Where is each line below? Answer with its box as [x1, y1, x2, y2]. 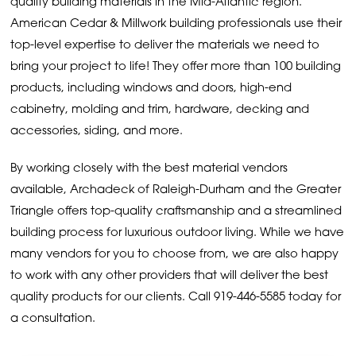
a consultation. [10, 313, 96, 326]
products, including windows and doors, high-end [10, 83, 292, 95]
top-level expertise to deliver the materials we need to [10, 40, 320, 52]
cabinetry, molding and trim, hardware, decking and [10, 104, 310, 117]
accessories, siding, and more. [10, 126, 184, 138]
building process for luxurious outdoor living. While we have [10, 227, 345, 240]
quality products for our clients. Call [10, 292, 215, 304]
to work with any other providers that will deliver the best [10, 270, 329, 283]
